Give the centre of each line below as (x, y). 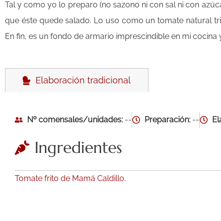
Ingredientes (78, 148)
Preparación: (168, 120)
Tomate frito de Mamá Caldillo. (70, 179)
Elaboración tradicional (81, 80)
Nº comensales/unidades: (75, 120)
